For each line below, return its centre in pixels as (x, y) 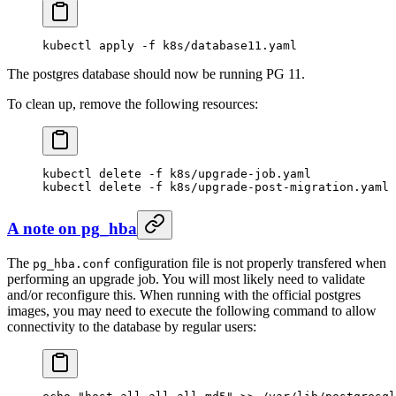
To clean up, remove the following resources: (133, 103)
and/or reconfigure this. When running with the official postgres (184, 295)
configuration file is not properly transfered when (248, 263)
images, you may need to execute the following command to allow (192, 311)
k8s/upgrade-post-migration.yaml (276, 187)
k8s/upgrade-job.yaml (237, 173)
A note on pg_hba (72, 228)
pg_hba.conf (72, 264)
